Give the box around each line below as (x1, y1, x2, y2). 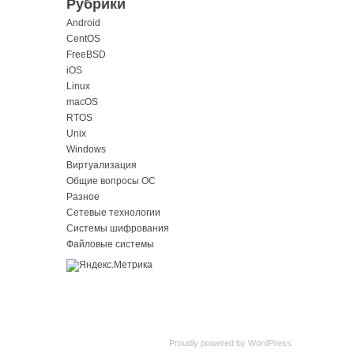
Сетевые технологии (66, 206, 160, 218)
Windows (66, 143, 106, 155)
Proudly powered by (168, 338, 248, 348)
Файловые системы (66, 238, 154, 250)
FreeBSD (66, 48, 106, 60)
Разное (66, 190, 100, 202)
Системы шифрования (66, 222, 169, 234)
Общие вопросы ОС (66, 175, 156, 186)
